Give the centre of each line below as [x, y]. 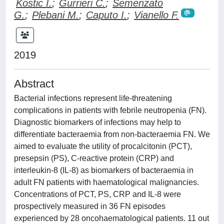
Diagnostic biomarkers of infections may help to [97, 122]
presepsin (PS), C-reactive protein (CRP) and [94, 158]
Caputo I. [106, 15]
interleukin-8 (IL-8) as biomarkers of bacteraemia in [104, 170]
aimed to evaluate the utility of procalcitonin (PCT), [103, 146]
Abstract [34, 83]
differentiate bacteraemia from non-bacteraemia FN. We [112, 134]
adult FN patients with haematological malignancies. [106, 182]
